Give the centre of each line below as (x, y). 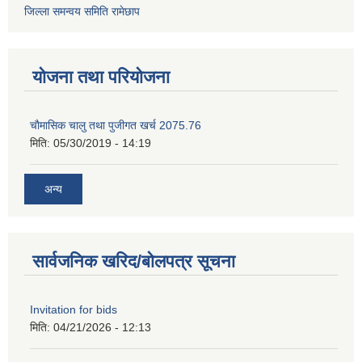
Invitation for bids (74, 309)
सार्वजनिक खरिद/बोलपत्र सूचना (134, 261)
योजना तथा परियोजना (101, 78)
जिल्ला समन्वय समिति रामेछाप (82, 12)
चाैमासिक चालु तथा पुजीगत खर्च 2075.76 (116, 126)
